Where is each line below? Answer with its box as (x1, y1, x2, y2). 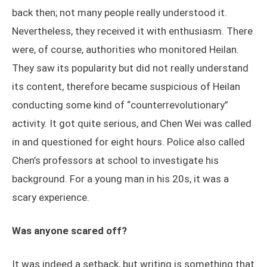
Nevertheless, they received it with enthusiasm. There (12, 25, 253, 38)
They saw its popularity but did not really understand (12, 62, 249, 74)
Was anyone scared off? (12, 225, 127, 237)
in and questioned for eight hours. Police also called (12, 136, 245, 148)
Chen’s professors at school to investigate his (12, 154, 219, 167)
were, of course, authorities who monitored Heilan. (12, 44, 239, 56)
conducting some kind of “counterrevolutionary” (12, 99, 228, 111)
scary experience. (12, 191, 89, 204)
